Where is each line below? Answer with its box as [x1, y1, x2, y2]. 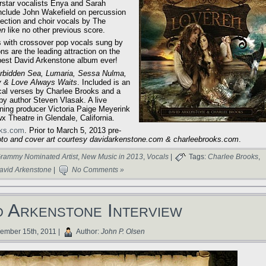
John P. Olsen [100, 227, 145, 236]
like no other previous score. [5, 25, 105, 34]
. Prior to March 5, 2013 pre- [24, 126, 121, 135]
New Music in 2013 [81, 153, 143, 161]
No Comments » [72, 166, 124, 175]
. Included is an [77, 77, 130, 87]
